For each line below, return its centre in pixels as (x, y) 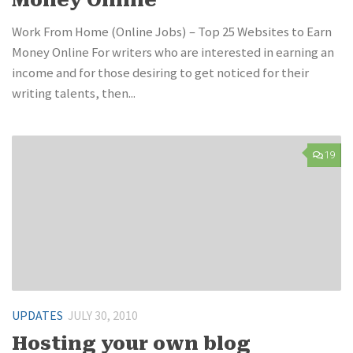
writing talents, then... (74, 93)
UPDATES (37, 315)
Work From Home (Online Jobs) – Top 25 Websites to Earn (172, 32)
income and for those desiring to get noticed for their (160, 72)
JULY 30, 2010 (103, 315)
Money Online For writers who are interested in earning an (173, 52)
